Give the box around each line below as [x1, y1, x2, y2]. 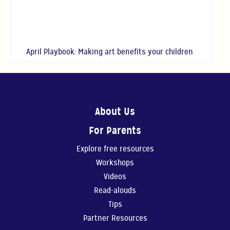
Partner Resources [83, 213, 147, 224]
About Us [95, 105, 135, 119]
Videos [104, 171, 126, 182]
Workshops [96, 158, 134, 168]
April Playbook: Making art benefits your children [26, 47, 196, 57]
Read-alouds [94, 185, 136, 196]
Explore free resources [76, 144, 154, 155]
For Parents [89, 124, 141, 138]
